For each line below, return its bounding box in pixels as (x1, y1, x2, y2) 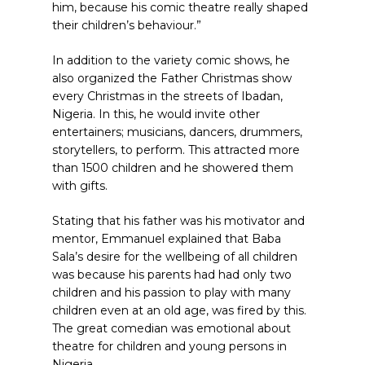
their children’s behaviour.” (52, 18, 201, 33)
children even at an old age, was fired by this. (52, 303, 306, 318)
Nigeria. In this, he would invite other (52, 107, 260, 121)
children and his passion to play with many (52, 285, 291, 300)
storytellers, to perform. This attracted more (52, 143, 300, 157)
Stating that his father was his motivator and (52, 213, 305, 228)
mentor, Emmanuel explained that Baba (52, 231, 281, 246)
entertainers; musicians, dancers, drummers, (52, 125, 302, 139)
